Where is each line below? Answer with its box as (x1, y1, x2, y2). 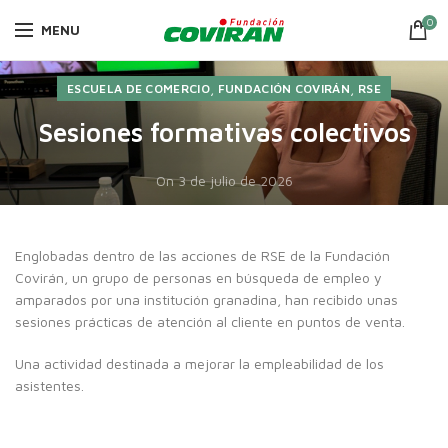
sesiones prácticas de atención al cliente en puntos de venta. (15, 313, 405, 330)
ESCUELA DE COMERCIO (67, 81, 210, 96)
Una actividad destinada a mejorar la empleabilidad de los (15, 355, 384, 372)
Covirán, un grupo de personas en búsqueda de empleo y (15, 269, 382, 286)
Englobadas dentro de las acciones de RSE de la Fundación (15, 247, 390, 264)
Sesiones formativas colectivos (37, 117, 411, 147)
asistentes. (15, 377, 84, 394)
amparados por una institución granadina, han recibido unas (15, 291, 398, 308)
